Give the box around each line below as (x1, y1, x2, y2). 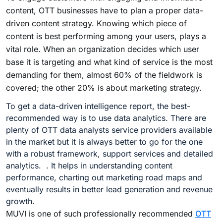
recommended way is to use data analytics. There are (6, 112, 206, 123)
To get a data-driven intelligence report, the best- (6, 101, 190, 111)
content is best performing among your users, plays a (6, 31, 206, 41)
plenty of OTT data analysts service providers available (6, 124, 212, 135)
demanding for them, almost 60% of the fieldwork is (6, 69, 202, 80)
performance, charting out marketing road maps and (6, 172, 202, 182)
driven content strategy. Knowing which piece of (6, 18, 187, 28)
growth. (6, 196, 35, 206)
